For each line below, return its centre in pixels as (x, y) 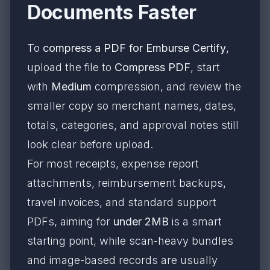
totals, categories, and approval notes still (133, 125)
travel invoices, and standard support (122, 202)
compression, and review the (166, 86)
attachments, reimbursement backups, (127, 183)
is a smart (195, 221)
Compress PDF (152, 67)
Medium (71, 86)
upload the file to (71, 67)
